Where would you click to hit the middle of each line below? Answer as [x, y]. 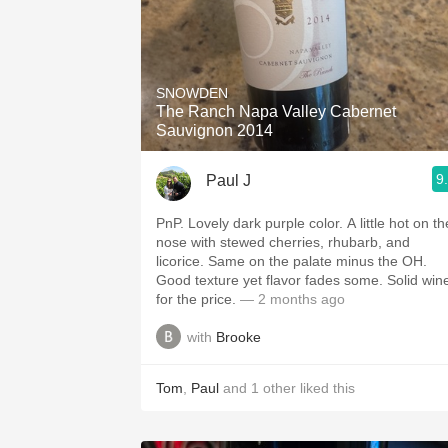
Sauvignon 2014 [214, 130]
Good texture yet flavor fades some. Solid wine [271, 280]
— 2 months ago [290, 299]
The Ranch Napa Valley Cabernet [276, 111]
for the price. [196, 299]
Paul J [228, 180]
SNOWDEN [192, 93]
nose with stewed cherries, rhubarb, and [283, 242]
